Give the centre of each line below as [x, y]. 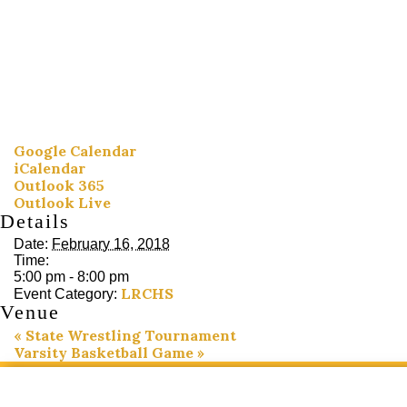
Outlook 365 [59, 186]
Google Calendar [75, 151]
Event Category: [65, 294]
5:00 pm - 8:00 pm [71, 277]
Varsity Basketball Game [105, 353]
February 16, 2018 [111, 244]
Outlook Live [62, 203]
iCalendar [50, 169]
